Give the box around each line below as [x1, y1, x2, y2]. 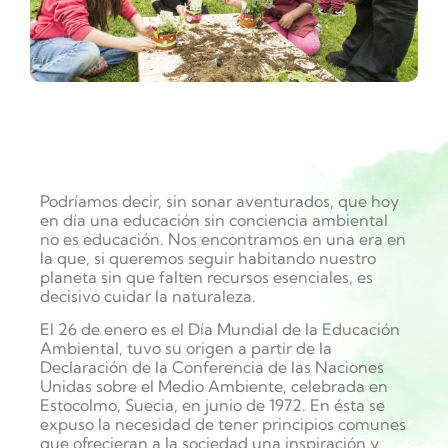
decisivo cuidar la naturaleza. [40, 285, 256, 306]
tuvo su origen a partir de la [123, 337, 332, 358]
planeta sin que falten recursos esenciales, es [40, 266, 373, 287]
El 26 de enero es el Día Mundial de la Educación [40, 318, 400, 339]
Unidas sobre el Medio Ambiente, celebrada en [40, 375, 388, 396]
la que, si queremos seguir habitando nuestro [40, 247, 376, 268]
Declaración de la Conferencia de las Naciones [40, 356, 384, 377]
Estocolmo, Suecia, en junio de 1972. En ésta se [40, 394, 385, 415]
